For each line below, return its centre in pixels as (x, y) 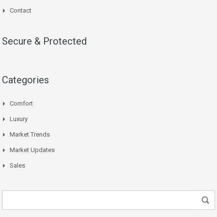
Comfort (21, 104)
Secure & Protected (44, 41)
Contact (21, 11)
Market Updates (32, 150)
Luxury (19, 119)
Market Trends (30, 135)
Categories (25, 80)
